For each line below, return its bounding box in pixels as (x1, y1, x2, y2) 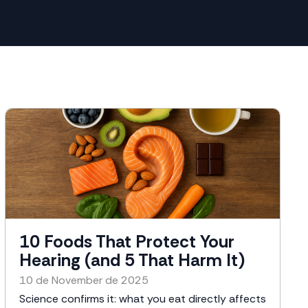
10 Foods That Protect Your (19, 230, 234, 253)
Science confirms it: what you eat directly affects (19, 291, 266, 306)
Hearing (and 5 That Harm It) (19, 249, 245, 272)
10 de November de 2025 (19, 273, 148, 287)
